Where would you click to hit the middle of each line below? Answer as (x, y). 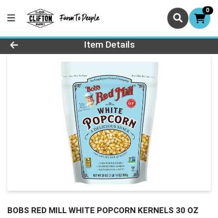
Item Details (109, 45)
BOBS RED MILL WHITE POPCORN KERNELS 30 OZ (103, 210)
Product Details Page (63, 42)
